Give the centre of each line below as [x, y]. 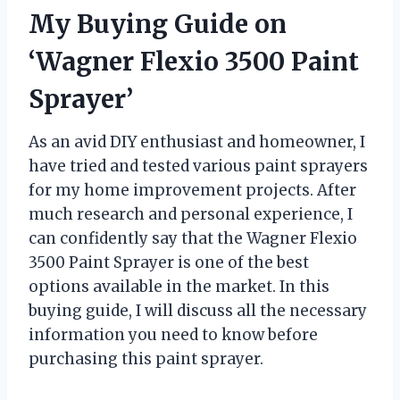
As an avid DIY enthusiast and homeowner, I [197, 142]
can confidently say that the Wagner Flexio [193, 238]
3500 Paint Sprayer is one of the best [169, 262]
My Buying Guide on [158, 24]
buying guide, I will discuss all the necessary [198, 310]
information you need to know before [173, 334]
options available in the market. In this [179, 286]
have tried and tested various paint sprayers [198, 166]
